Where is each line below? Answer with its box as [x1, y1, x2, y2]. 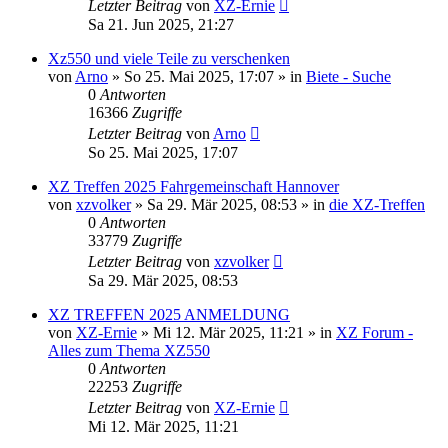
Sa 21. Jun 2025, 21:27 [88, 15, 234, 33]
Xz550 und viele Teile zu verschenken [48, 49, 290, 67]
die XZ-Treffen [329, 195, 425, 213]
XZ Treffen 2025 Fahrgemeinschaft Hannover [48, 177, 339, 195]
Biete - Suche [306, 67, 391, 85]
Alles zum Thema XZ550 [48, 341, 210, 359]
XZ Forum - [336, 323, 413, 341]
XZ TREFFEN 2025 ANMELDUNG [48, 305, 290, 323]
